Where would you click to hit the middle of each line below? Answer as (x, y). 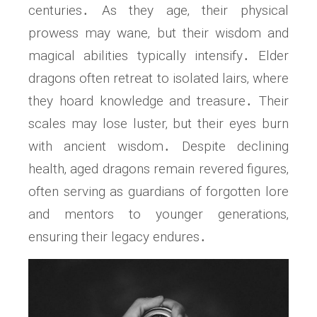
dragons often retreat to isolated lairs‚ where (158, 79)
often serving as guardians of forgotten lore (158, 192)
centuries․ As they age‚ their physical (158, 11)
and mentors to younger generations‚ (158, 214)
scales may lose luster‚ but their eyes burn (158, 124)
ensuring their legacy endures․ (117, 237)
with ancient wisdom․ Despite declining (158, 146)
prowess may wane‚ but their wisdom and (158, 33)
